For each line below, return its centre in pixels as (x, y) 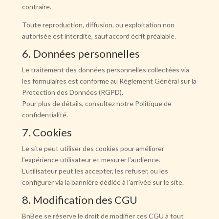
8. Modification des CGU (79, 200)
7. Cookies (47, 132)
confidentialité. (45, 115)
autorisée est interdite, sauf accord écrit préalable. (99, 36)
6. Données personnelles (81, 54)
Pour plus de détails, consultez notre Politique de (97, 103)
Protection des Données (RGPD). (72, 92)
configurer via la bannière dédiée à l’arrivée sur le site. (103, 182)
